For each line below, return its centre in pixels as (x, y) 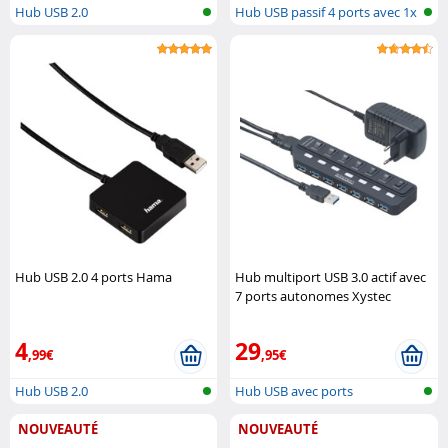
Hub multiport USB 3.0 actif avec (331, 277)
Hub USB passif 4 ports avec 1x (326, 12)
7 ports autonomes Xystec (313, 296)
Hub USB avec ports (294, 391)
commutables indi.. (292, 416)
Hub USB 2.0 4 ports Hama (93, 277)
